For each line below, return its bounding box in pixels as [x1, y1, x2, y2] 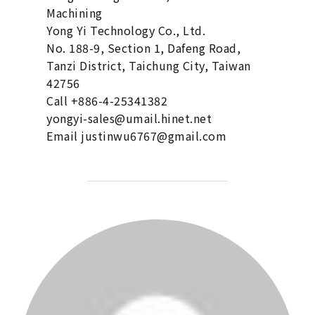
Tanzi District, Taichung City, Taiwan [46, 57, 251, 75]
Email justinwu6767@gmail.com [46, 127, 227, 145]
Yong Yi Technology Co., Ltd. [46, 22, 206, 39]
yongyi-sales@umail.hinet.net [46, 110, 212, 127]
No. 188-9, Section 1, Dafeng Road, [46, 39, 241, 57]
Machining [46, 4, 103, 22]
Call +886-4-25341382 [46, 92, 168, 110]
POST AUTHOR [108, 220, 207, 236]
